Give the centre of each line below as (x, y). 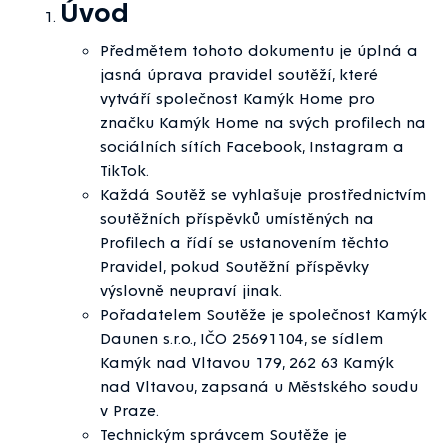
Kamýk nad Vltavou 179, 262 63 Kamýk (247, 362)
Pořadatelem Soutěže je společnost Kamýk (263, 314)
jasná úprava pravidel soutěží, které (239, 74)
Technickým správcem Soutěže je (223, 434)
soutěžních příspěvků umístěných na (237, 218)
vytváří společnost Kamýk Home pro (237, 98)
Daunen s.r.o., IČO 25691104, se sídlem (241, 338)
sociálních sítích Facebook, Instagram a (252, 146)
